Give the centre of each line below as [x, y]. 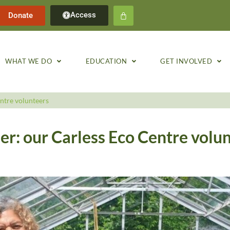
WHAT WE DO [29, 61]
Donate [21, 15]
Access [83, 15]
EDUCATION [106, 61]
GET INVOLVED [186, 61]
